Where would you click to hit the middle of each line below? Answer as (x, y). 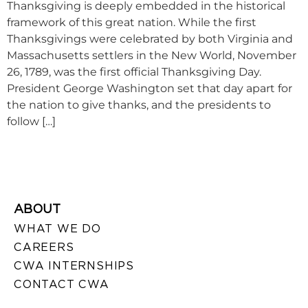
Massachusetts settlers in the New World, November (152, 55)
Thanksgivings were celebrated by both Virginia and (150, 38)
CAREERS (44, 247)
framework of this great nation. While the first (132, 22)
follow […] (31, 121)
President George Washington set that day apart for (150, 88)
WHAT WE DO (57, 229)
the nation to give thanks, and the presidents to (139, 104)
